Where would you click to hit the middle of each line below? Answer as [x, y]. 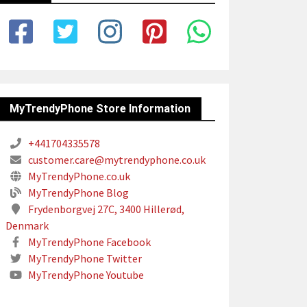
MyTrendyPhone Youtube [85, 275]
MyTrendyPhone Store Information [100, 109]
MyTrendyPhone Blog [77, 193]
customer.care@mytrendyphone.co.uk [116, 160]
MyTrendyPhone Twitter [84, 258]
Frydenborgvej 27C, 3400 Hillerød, [105, 209]
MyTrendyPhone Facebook [88, 242]
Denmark [27, 225]
